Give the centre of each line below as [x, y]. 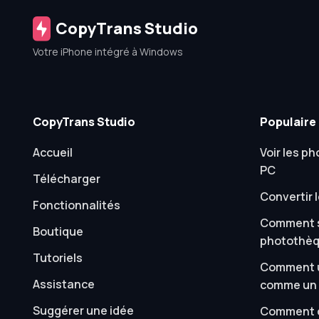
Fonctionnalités [76, 205]
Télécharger [66, 179]
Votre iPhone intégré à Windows [108, 52]
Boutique [58, 231]
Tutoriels [57, 258]
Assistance [63, 284]
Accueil [52, 152]
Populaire [288, 122]
